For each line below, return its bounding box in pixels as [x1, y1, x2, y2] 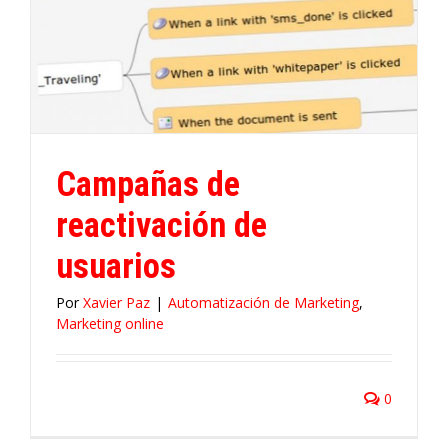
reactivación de [56, 205, 267, 245]
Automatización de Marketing [168, 293, 359, 312]
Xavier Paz [83, 293, 150, 312]
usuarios [56, 246, 176, 286]
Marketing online [56, 314, 164, 333]
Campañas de [56, 164, 240, 204]
